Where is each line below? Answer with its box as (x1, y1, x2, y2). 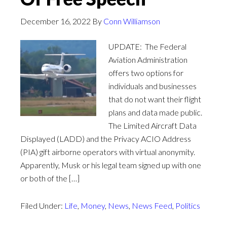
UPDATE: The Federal (108, 42, 186, 51)
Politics (175, 201, 200, 210)
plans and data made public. (108, 107, 202, 117)
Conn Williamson (103, 16, 160, 26)
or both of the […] (20, 173, 80, 183)
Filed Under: (20, 201, 64, 210)
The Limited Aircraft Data (108, 121, 197, 130)
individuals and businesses (108, 81, 197, 91)
